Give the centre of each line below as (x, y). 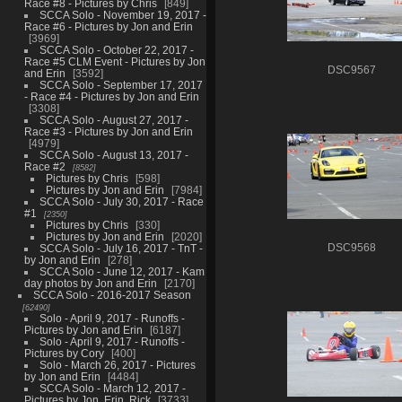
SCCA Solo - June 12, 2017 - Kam (122, 271)
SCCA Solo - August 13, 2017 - (114, 154)
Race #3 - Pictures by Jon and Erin (108, 131)
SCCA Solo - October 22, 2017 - (116, 49)
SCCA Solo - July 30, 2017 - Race (121, 201)
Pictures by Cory (64, 353)
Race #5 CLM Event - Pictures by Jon (114, 61)
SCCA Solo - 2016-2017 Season (112, 294)
